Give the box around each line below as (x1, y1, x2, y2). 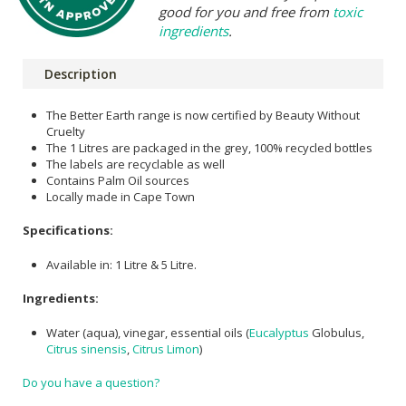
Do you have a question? (23, 374, 159, 391)
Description (44, 64, 117, 82)
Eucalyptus (249, 324, 309, 341)
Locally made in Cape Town (46, 188, 195, 205)
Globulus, (309, 324, 364, 341)
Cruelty (46, 122, 85, 140)
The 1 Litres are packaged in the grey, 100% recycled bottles (46, 139, 372, 156)
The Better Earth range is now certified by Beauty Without (46, 106, 360, 123)
